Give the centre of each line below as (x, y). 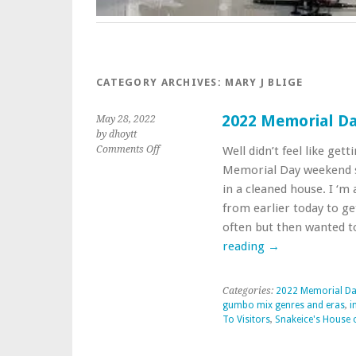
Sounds (175, 224)
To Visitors (246, 320)
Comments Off (128, 150)
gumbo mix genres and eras (283, 306)
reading (245, 247)
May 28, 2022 (126, 120)
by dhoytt (116, 135)
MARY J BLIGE (264, 83)
